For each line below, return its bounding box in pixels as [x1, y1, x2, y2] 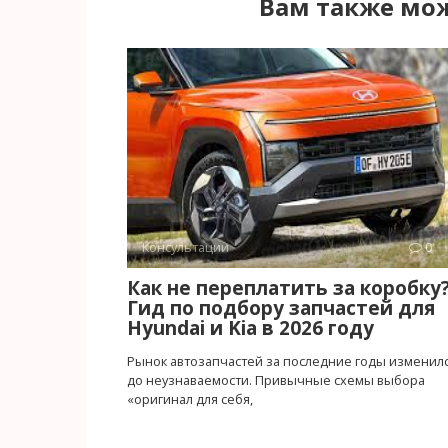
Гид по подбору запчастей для [127, 295, 435, 322]
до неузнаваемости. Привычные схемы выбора [127, 371, 425, 390]
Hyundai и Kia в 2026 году [127, 315, 374, 342]
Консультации [142, 238, 229, 257]
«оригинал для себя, [127, 390, 253, 409]
